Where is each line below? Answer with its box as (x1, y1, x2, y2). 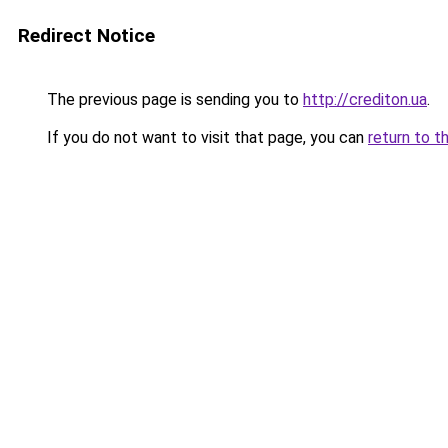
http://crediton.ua (303, 90, 427, 109)
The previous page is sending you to (43, 90, 303, 109)
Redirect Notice (18, 24, 155, 47)
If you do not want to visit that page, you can (43, 128, 368, 147)
